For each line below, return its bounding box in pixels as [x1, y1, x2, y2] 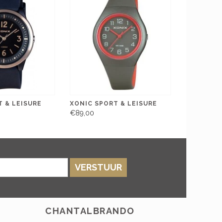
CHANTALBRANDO [45, 206, 135, 217]
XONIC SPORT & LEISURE [70, 100, 158, 107]
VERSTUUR [74, 162, 122, 173]
